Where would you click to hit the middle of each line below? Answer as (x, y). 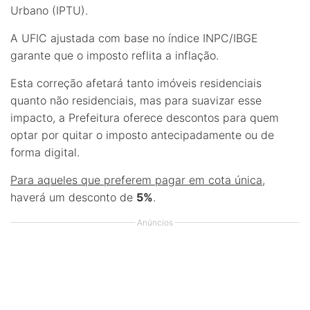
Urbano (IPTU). (49, 10)
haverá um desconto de (73, 197)
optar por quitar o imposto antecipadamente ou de (142, 135)
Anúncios (155, 222)
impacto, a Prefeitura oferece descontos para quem (145, 118)
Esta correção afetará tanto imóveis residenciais (136, 83)
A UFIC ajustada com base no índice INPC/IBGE (134, 38)
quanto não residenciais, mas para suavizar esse (136, 100)
